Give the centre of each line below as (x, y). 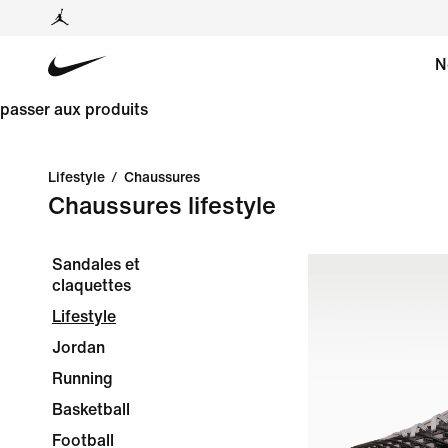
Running (82, 378)
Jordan (78, 347)
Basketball (91, 409)
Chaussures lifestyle (162, 206)
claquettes (91, 285)
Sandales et (96, 264)
